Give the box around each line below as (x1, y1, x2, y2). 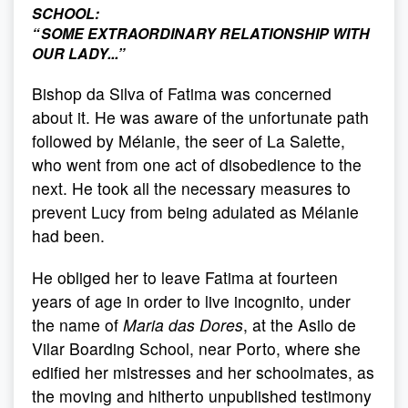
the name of (32, 313, 123, 336)
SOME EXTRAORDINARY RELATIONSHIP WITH (41, 23, 370, 44)
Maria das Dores (123, 313, 243, 336)
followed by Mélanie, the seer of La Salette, (32, 129, 345, 152)
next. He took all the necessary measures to (32, 177, 351, 199)
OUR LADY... (32, 43, 117, 64)
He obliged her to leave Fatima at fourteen (32, 266, 338, 289)
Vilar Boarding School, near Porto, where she (32, 337, 361, 360)
